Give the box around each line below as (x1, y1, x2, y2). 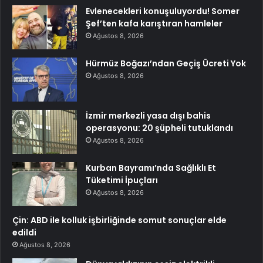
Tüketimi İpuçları (86, 174, 158, 186)
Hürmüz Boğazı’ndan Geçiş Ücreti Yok (86, 57, 246, 69)
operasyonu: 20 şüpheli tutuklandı (86, 122, 233, 134)
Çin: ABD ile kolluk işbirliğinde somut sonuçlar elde (12, 214, 227, 226)
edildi (12, 226, 36, 238)
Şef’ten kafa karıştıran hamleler (86, 17, 222, 29)
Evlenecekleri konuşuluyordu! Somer (86, 5, 240, 17)
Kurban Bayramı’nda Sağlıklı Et (86, 161, 216, 174)
